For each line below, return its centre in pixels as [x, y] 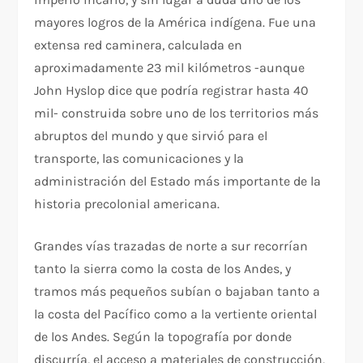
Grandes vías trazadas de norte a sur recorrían [171, 246]
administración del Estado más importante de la [178, 181]
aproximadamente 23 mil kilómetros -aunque [170, 68]
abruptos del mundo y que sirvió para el [151, 136]
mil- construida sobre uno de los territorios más [177, 113]
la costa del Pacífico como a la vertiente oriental [176, 314]
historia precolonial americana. [127, 204]
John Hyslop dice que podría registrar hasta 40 [172, 91]
